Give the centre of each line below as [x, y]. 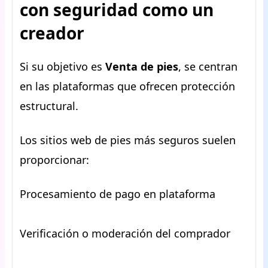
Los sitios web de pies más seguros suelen [128, 140]
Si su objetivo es [63, 66]
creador [52, 33]
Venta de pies [142, 66]
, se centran [208, 66]
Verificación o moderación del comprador [125, 233]
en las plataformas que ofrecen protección [127, 86]
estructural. [49, 106]
